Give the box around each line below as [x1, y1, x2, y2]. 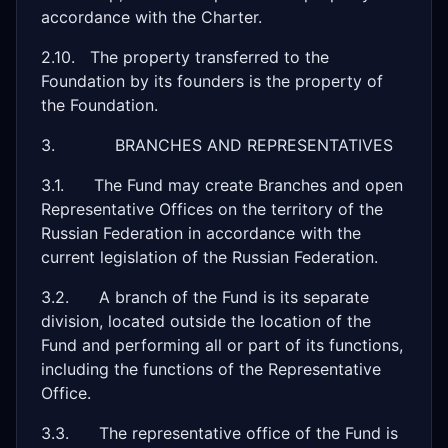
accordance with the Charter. [41, 7, 262, 27]
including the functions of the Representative [41, 359, 381, 379]
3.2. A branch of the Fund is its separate [41, 287, 369, 307]
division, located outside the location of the [41, 311, 371, 331]
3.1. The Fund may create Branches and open [41, 175, 403, 195]
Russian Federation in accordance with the [41, 223, 361, 243]
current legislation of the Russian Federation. [41, 247, 378, 267]
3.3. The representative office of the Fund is [41, 423, 398, 443]
